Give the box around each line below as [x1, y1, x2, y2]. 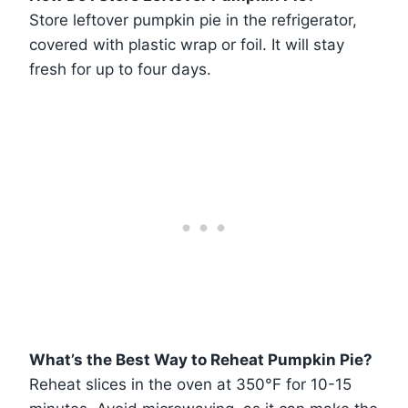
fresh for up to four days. [29, 60, 211, 79]
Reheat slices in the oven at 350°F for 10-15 [29, 375, 352, 394]
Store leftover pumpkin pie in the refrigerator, [29, 11, 357, 30]
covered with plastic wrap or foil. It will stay [29, 36, 344, 55]
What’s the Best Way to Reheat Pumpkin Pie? [29, 351, 372, 370]
